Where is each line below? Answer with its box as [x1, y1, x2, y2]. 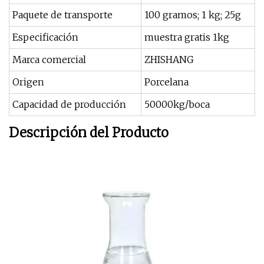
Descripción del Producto [9, 124, 169, 141]
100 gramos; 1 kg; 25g [144, 9, 241, 21]
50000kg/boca [144, 98, 210, 110]
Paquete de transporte [12, 9, 113, 21]
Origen [12, 76, 44, 88]
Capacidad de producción [12, 98, 126, 110]
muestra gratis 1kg [144, 31, 229, 43]
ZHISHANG [144, 54, 194, 65]
